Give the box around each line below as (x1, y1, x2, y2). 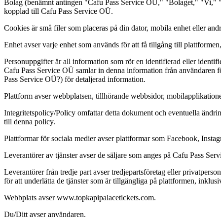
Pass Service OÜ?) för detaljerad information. (4, 75, 146, 83)
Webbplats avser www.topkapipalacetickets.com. (4, 193, 156, 202)
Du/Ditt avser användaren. (4, 210, 86, 219)
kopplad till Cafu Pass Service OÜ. (4, 7, 113, 15)
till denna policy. (4, 117, 55, 126)
